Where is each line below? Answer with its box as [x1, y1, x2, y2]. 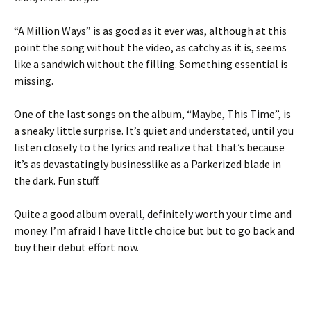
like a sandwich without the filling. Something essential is [14, 57, 288, 71]
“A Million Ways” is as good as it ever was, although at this [14, 24, 287, 37]
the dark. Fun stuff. [14, 174, 100, 187]
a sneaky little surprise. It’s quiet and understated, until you [14, 124, 294, 137]
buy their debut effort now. [14, 240, 139, 254]
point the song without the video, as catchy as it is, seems [14, 40, 287, 54]
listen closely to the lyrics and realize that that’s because [14, 140, 285, 154]
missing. [14, 74, 53, 87]
